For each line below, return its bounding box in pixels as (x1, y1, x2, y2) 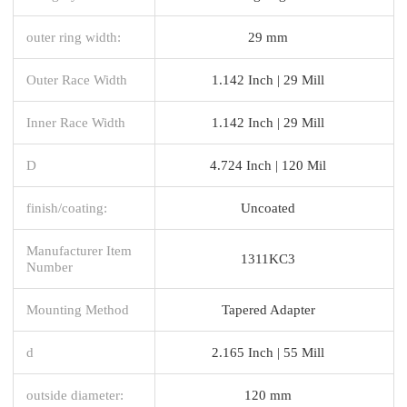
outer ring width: (26, 28, 121, 45)
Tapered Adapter (221, 301, 315, 317)
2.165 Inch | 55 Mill (212, 343, 324, 360)
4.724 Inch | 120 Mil (210, 156, 326, 173)
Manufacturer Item (26, 242, 132, 258)
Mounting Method (26, 301, 129, 317)
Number (26, 258, 73, 274)
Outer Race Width (26, 71, 127, 87)
